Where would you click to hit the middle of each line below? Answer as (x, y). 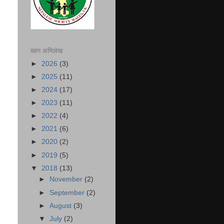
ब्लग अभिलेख (47, 50)
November (67, 179)
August (62, 205)
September (68, 192)
